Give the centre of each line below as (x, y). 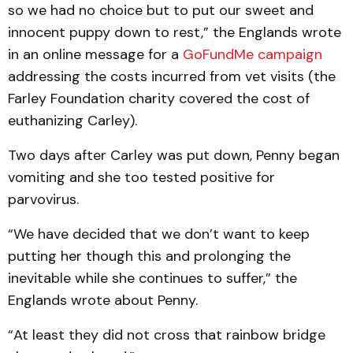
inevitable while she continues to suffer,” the (152, 278)
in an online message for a (95, 54)
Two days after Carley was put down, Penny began (174, 155)
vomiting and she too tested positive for (141, 177)
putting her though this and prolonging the (149, 256)
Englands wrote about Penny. (103, 300)
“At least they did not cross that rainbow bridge (167, 335)
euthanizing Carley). (72, 121)
